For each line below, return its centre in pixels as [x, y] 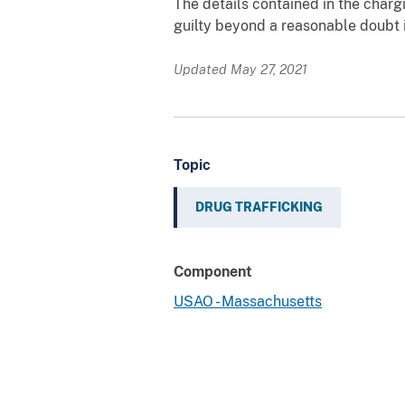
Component [213, 271]
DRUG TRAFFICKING [259, 207]
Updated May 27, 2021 [240, 69]
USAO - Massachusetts [248, 301]
